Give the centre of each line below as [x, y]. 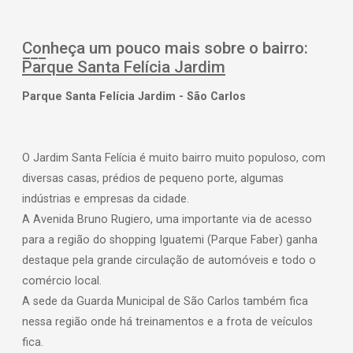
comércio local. [62, 281]
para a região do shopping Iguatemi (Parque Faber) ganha [170, 240]
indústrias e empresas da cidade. [107, 199]
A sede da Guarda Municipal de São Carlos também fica [165, 302]
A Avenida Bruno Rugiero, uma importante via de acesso [167, 220]
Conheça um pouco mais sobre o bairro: [165, 48]
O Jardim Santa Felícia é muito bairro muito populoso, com [174, 158]
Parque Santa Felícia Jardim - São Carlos [134, 97]
